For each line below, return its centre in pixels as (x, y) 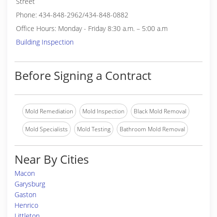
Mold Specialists (46, 129)
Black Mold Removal (160, 111)
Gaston (25, 194)
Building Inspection (45, 42)
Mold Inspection (103, 111)
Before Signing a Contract (83, 75)
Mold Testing (94, 129)
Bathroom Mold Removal (152, 129)
